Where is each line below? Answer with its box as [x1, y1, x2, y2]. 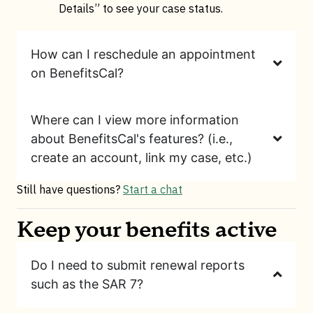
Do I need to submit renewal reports [31, 258, 245, 273]
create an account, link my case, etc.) [31, 150, 252, 166]
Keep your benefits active [17, 216, 277, 245]
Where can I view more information [31, 112, 239, 128]
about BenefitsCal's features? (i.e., [31, 131, 233, 147]
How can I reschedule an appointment [31, 47, 256, 62]
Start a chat [123, 182, 182, 197]
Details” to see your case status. [59, 1, 223, 16]
